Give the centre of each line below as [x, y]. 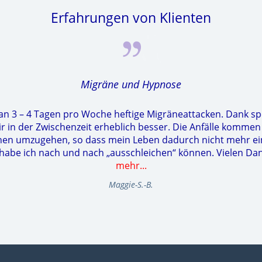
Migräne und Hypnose [131, 84]
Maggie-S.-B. [131, 185]
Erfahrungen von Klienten [131, 18]
